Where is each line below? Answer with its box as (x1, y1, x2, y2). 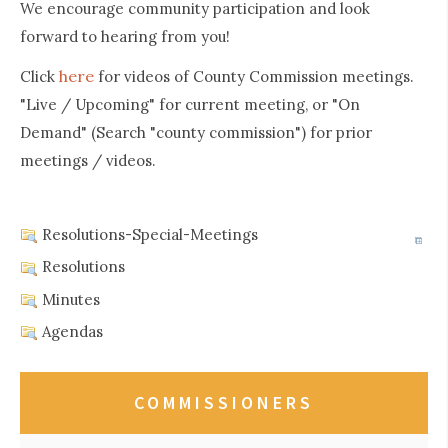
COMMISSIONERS (134, 391, 314, 415)
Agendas (38, 321, 103, 341)
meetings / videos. (20, 151, 156, 171)
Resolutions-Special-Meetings (38, 225, 258, 245)
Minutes (38, 289, 100, 309)
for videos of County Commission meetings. (94, 67, 418, 87)
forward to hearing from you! (20, 27, 230, 47)
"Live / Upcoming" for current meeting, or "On (20, 95, 360, 115)
